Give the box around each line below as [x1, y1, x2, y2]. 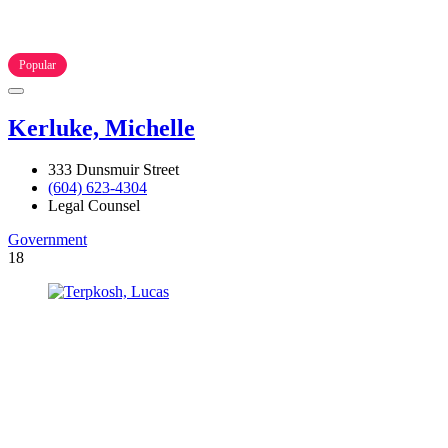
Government [8, 231, 87, 249]
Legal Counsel [48, 197, 140, 215]
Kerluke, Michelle [8, 114, 195, 141]
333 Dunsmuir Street [48, 161, 179, 179]
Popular [19, 57, 56, 72]
